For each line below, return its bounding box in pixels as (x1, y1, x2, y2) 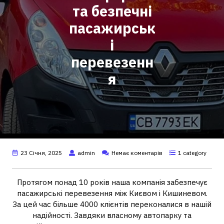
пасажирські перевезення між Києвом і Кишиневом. (16, 188, 207, 198)
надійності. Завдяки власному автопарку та (32, 210, 191, 220)
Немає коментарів (111, 149, 162, 156)
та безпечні (72, 2, 152, 20)
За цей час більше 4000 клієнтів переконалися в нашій (12, 199, 211, 209)
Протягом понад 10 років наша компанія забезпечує (16, 177, 207, 187)
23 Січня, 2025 (20, 149, 62, 156)
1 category (178, 149, 206, 156)
